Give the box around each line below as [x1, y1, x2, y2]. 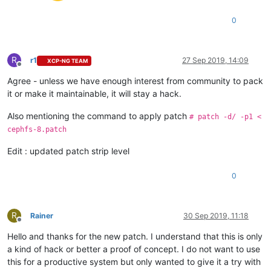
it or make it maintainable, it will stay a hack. [7, 88, 181, 99]
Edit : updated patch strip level [7, 146, 129, 157]
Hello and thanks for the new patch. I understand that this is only [7, 231, 263, 242]
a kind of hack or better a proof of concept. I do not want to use [7, 244, 260, 255]
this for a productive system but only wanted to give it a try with [7, 256, 261, 267]
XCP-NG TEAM [47, 57, 88, 64]
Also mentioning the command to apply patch [7, 111, 189, 122]
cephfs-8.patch [7, 125, 67, 134]
